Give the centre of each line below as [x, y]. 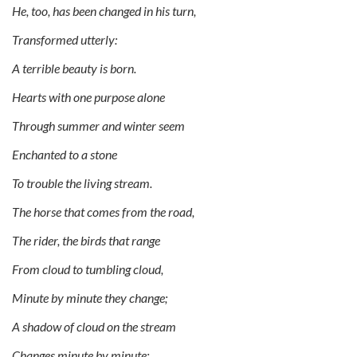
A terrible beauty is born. [74, 68]
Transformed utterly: [65, 39]
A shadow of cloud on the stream [94, 326]
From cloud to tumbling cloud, [88, 269]
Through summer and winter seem [98, 125]
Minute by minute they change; [90, 297]
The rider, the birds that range [86, 240]
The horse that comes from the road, [103, 211]
